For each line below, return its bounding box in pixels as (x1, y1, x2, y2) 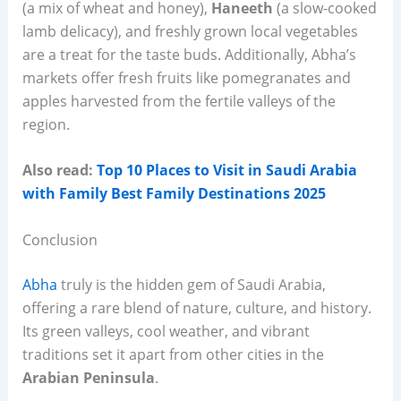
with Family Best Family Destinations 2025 (21, 183, 326, 204)
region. (21, 114, 70, 134)
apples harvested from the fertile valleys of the (21, 90, 336, 111)
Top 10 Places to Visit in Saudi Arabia (96, 160, 357, 181)
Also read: (21, 160, 97, 181)
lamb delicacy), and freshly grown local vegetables (21, 21, 358, 41)
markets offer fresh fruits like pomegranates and (21, 67, 351, 88)
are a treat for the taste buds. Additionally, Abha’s (21, 44, 356, 64)
